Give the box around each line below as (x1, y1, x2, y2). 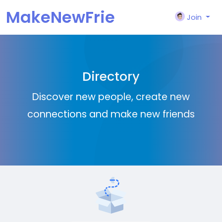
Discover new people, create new (32, 90, 190, 104)
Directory (82, 68, 140, 85)
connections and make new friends (27, 108, 195, 121)
